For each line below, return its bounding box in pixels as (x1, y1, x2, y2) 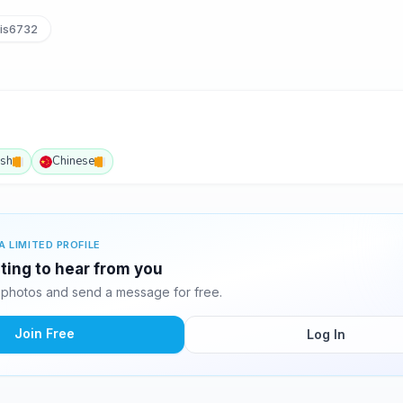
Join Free (13, 326, 75, 341)
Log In (306, 327, 345, 342)
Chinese (52, 153, 94, 169)
